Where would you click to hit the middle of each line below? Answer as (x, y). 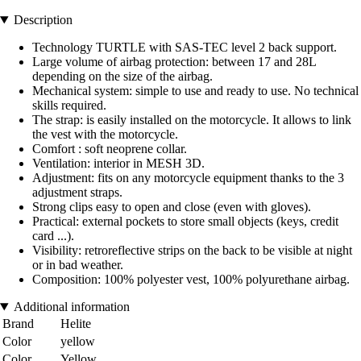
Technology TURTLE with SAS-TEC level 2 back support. (185, 48)
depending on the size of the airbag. (122, 77)
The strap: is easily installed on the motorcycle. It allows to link (192, 120)
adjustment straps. (77, 193)
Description (43, 20)
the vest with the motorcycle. (105, 135)
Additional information (71, 307)
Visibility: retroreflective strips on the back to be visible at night (192, 251)
